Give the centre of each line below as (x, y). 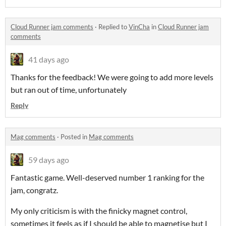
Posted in (75, 137)
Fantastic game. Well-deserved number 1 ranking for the (107, 178)
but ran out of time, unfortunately (69, 90)
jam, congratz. (34, 190)
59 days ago (49, 160)
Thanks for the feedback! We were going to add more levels (112, 77)
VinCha (139, 27)
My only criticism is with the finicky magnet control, (99, 211)
